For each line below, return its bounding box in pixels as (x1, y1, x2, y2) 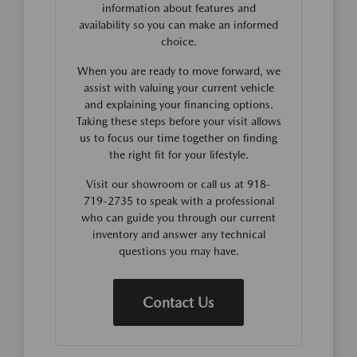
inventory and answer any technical (92, 228, 265, 241)
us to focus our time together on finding (80, 131, 277, 145)
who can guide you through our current (81, 211, 276, 225)
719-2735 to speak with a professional (83, 194, 274, 208)
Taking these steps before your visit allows (76, 115, 281, 128)
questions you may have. (118, 245, 239, 258)
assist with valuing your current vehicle (83, 81, 274, 95)
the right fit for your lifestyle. (108, 148, 249, 162)
